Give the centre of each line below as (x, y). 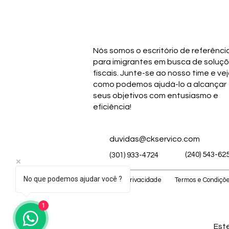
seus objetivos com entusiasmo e (156, 96)
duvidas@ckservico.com (155, 139)
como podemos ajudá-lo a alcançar (160, 85)
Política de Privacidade (127, 180)
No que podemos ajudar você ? (73, 179)
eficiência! (112, 107)
